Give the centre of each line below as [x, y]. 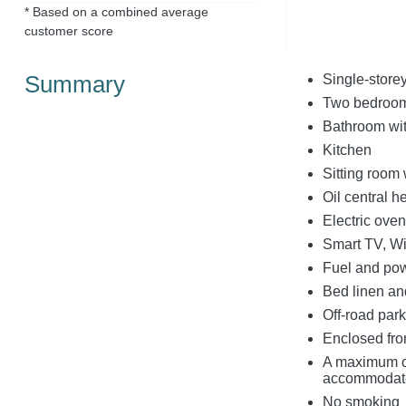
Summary [74, 85]
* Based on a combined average [116, 11]
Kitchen [347, 150]
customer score [68, 30]
